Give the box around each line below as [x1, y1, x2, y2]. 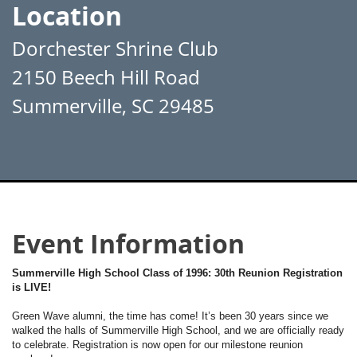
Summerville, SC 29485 [12, 92, 214, 119]
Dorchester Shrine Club [12, 35, 218, 61]
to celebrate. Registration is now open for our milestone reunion [12, 339, 303, 351]
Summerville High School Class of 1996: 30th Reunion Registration [12, 267, 343, 279]
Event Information [12, 226, 245, 261]
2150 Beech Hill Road [12, 64, 200, 90]
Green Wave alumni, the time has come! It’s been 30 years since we [12, 310, 328, 322]
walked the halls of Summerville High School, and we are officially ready [12, 324, 344, 336]
